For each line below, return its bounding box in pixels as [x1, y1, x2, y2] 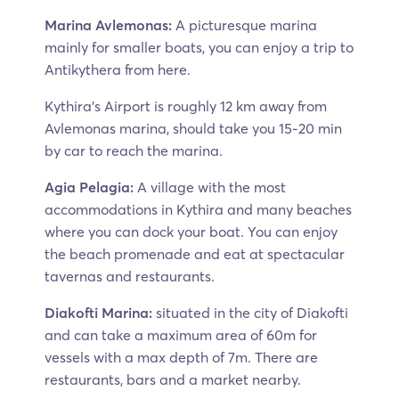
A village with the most [134, 177, 286, 196]
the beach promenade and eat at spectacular [45, 244, 345, 263]
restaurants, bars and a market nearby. [45, 370, 301, 388]
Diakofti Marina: [45, 303, 156, 322]
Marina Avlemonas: [45, 15, 175, 34]
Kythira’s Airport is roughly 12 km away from [45, 96, 327, 115]
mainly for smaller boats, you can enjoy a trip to [45, 37, 354, 56]
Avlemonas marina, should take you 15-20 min [45, 118, 342, 137]
